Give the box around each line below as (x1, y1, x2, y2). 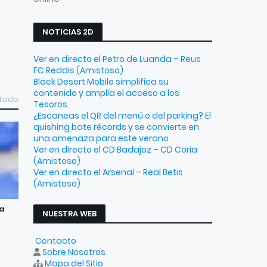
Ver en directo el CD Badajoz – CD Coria (33, 144, 197, 156)
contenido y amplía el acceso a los (33, 87, 179, 99)
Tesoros (33, 98, 67, 110)
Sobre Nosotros (42, 246, 105, 258)
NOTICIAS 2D (42, 26, 94, 38)
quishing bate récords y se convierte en (33, 121, 199, 133)
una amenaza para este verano (33, 132, 169, 144)
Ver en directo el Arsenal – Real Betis (33, 166, 183, 178)
